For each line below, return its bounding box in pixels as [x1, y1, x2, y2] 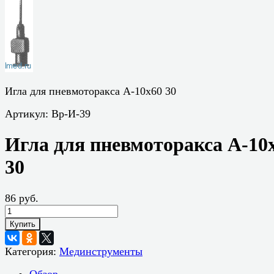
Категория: [5, 245, 59, 257]
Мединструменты [59, 245, 143, 257]
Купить [10, 219, 35, 229]
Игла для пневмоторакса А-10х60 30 [5, 85, 176, 97]
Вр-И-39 [51, 108, 91, 120]
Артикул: [5, 108, 51, 120]
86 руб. [5, 191, 39, 204]
